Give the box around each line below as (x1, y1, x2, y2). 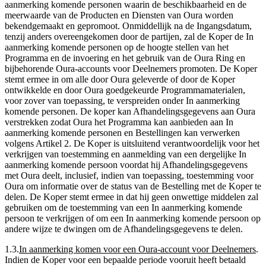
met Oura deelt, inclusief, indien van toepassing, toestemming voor (5, 170, 254, 180)
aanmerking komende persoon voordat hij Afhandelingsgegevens (5, 159, 248, 170)
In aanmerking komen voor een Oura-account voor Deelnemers (19, 243, 256, 254)
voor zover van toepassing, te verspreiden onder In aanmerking (5, 95, 240, 106)
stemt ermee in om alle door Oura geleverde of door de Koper (5, 74, 235, 84)
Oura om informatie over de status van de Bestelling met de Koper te (5, 180, 261, 191)
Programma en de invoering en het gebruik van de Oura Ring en (5, 52, 245, 63)
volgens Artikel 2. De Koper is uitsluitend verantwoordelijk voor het (5, 138, 259, 148)
